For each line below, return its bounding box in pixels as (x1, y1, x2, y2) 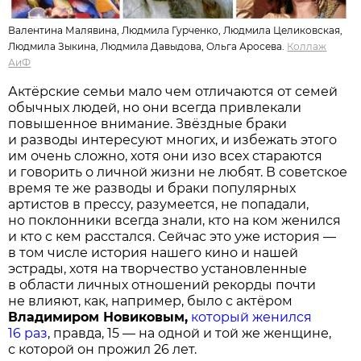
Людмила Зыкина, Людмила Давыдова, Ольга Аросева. (8, 39, 285, 52)
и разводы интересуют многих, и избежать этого (8, 131, 338, 147)
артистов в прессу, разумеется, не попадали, (8, 196, 309, 212)
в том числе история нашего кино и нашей (8, 244, 299, 260)
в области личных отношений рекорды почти (8, 276, 317, 293)
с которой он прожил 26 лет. (8, 341, 197, 357)
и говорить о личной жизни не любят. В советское (8, 164, 348, 180)
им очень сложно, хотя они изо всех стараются (8, 147, 323, 164)
